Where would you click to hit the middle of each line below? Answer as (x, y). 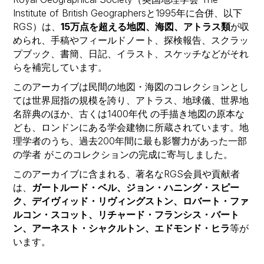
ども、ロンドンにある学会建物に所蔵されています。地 (131, 127)
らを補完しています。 (60, 67)
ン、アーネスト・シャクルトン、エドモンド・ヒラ (122, 228)
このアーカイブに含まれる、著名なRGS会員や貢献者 (127, 174)
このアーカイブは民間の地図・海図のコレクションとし (131, 86)
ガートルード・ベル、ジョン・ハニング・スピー (136, 187)
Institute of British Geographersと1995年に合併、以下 (128, 13)
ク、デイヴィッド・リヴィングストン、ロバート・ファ (131, 201)
